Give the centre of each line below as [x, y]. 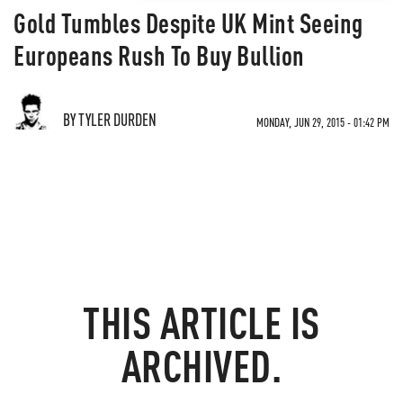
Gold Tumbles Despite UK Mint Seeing [188, 22]
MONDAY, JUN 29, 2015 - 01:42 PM [323, 122]
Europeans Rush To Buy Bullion [159, 55]
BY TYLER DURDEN [110, 119]
